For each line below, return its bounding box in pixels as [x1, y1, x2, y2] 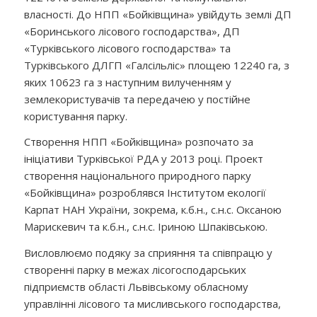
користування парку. [23, 108, 127, 123]
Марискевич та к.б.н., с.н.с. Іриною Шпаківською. [23, 219, 267, 234]
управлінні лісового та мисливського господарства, [23, 296, 281, 311]
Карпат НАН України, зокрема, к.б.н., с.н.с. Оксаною [23, 202, 282, 217]
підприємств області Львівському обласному [23, 279, 248, 294]
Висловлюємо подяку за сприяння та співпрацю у [23, 246, 272, 260]
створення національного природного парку [23, 168, 251, 183]
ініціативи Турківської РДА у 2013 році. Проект [23, 151, 263, 166]
